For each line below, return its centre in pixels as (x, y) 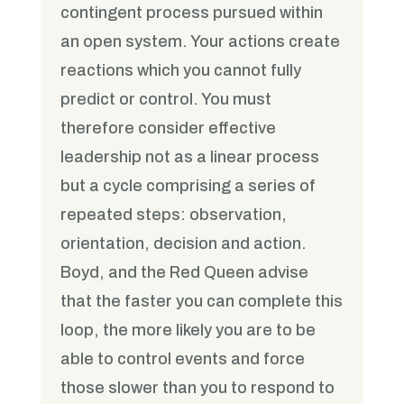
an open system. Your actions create (201, 42)
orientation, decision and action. (184, 244)
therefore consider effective (169, 129)
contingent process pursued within (192, 13)
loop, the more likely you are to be (188, 331)
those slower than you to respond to (198, 388)
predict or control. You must (166, 100)
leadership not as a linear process (190, 157)
